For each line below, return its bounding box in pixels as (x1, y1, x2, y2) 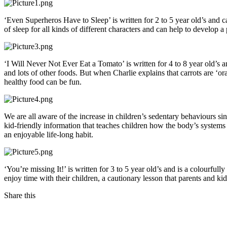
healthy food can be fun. (4, 78, 86, 87)
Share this (4, 191, 35, 200)
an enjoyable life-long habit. (4, 130, 93, 139)
